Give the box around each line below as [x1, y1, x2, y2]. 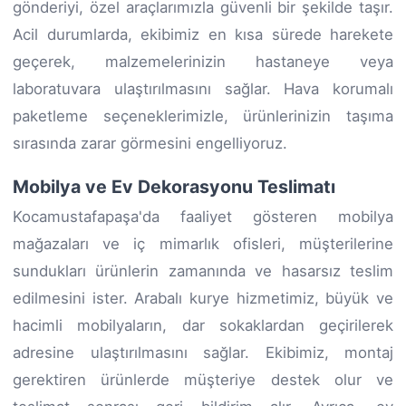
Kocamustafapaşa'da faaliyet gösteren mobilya [13, 207, 393, 226]
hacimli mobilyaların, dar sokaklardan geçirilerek [13, 315, 393, 334]
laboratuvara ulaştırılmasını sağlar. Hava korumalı [13, 79, 393, 98]
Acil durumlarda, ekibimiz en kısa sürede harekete [13, 24, 393, 43]
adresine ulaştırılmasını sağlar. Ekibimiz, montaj [13, 343, 393, 362]
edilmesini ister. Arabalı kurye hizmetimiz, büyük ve [13, 288, 393, 307]
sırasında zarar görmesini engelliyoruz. [13, 133, 287, 152]
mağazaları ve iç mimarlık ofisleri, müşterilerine [13, 234, 393, 253]
